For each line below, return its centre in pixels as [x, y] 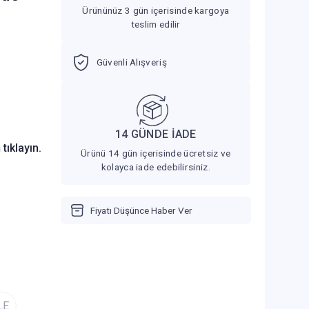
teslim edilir [156, 24]
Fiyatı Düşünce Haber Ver [141, 210]
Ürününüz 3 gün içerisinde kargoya [156, 11]
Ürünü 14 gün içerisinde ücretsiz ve [156, 153]
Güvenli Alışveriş [131, 62]
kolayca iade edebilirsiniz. [156, 167]
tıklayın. [23, 148]
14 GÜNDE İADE [156, 134]
